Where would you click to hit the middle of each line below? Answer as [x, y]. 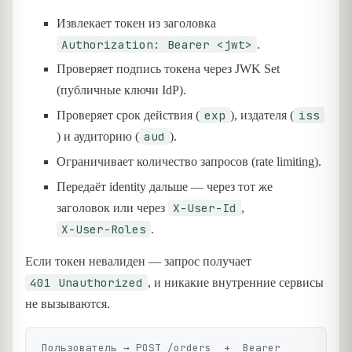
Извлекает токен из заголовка [136, 23]
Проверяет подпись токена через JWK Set [168, 69]
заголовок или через [112, 207]
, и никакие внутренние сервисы [236, 283]
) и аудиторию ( [98, 137]
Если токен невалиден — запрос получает [138, 262]
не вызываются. [68, 304]
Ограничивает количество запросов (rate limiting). [189, 161]
